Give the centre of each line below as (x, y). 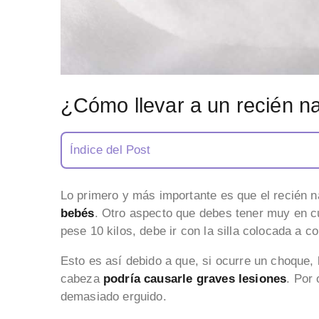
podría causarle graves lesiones (193, 279)
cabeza (80, 279)
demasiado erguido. (115, 297)
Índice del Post (110, 150)
